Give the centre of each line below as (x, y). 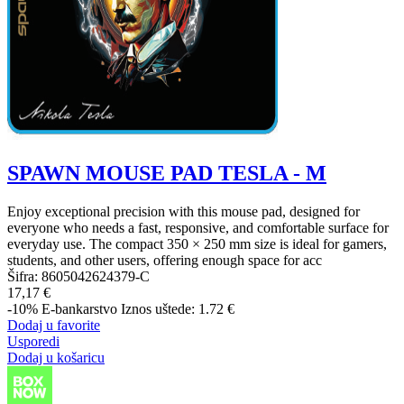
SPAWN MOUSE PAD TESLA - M (167, 174)
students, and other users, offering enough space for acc (165, 261)
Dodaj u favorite (54, 326)
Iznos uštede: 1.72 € (178, 309)
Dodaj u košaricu (56, 358)
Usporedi (33, 342)
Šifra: (24, 277)
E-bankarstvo (79, 309)
